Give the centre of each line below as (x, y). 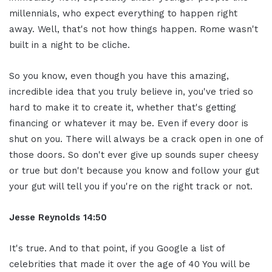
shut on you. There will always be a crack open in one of (136, 139)
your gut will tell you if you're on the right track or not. (131, 186)
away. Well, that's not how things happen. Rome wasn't (134, 29)
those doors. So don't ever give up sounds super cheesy (134, 155)
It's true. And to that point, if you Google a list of (117, 248)
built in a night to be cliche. (70, 45)
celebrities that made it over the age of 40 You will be (130, 264)
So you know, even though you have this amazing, (119, 76)
